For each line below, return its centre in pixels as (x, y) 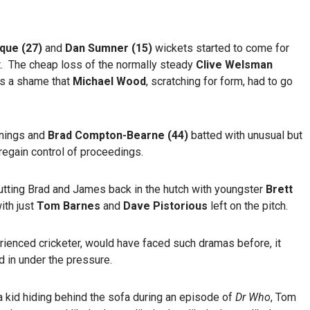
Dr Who (253, 297)
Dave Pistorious (165, 206)
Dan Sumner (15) (109, 48)
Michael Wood (109, 81)
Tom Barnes (69, 206)
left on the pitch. (248, 206)
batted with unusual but (245, 135)
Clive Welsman (233, 64)
